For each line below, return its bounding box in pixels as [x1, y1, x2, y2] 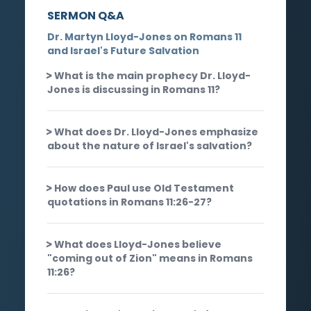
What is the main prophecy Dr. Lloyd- [54, 68, 251, 83]
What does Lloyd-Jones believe [54, 237, 221, 251]
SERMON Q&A [47, 7, 124, 24]
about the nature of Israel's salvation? [47, 138, 252, 153]
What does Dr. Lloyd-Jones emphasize [54, 124, 258, 139]
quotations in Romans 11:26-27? [47, 194, 212, 209]
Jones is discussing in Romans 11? [47, 82, 220, 96]
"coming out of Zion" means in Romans [47, 251, 253, 265]
